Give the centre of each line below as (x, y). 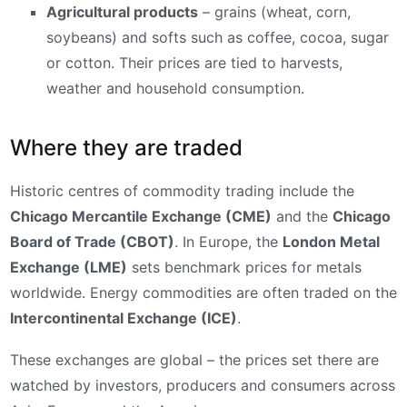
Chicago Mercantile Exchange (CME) (141, 217)
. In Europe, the (228, 242)
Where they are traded (126, 148)
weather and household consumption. (175, 89)
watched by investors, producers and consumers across (203, 385)
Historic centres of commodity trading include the (182, 191)
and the (302, 217)
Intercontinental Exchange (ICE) (124, 318)
